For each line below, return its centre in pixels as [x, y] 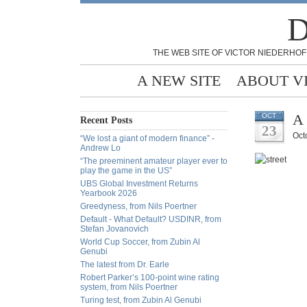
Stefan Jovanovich [114, 229]
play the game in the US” [126, 171]
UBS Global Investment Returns [139, 184]
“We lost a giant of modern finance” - [147, 138]
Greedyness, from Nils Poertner [138, 206]
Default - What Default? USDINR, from [151, 219]
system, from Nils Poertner [129, 287]
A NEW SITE [179, 81]
